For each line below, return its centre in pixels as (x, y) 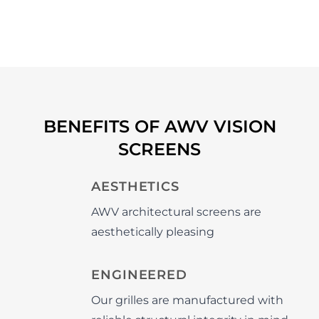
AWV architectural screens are (176, 212)
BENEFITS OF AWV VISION (159, 126)
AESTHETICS (135, 187)
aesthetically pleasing (153, 232)
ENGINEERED (139, 275)
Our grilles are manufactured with (187, 300)
